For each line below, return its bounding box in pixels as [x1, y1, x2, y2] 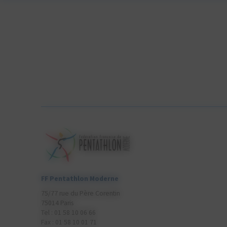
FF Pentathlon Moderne [41, 174, 119, 183]
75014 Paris [41, 198, 73, 207]
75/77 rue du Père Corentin [41, 188, 120, 198]
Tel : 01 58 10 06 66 [41, 208, 96, 217]
